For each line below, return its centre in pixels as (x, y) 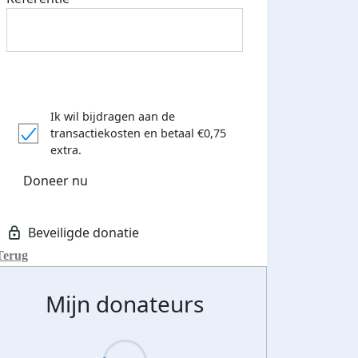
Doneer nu (56, 180)
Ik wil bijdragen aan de (113, 117)
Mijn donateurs (125, 304)
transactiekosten (95, 133)
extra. (66, 150)
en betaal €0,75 (185, 133)
